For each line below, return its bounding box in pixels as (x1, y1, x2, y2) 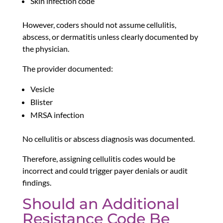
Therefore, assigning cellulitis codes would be (22, 154, 175, 164)
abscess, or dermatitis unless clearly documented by (22, 32, 198, 42)
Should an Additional (22, 195, 179, 214)
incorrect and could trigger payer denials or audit (22, 166, 188, 176)
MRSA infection (30, 110, 84, 120)
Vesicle (30, 84, 54, 94)
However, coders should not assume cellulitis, (22, 20, 176, 30)
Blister (30, 97, 53, 107)
